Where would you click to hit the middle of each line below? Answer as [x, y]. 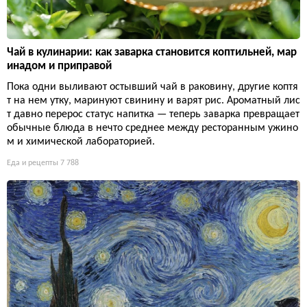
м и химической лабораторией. [81, 142]
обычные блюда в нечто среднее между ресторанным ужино [152, 128]
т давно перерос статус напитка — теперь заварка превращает [153, 114]
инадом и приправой [59, 66]
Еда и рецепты [33, 163]
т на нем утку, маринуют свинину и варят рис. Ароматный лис [153, 100]
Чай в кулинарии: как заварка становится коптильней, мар [152, 52]
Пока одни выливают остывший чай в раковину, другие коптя [152, 87]
